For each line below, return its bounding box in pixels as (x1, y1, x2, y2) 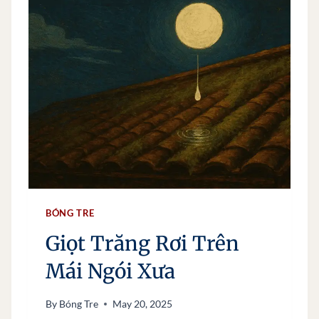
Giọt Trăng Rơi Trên (46, 230, 239, 256)
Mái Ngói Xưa (46, 258, 175, 284)
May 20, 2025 (113, 298, 173, 310)
